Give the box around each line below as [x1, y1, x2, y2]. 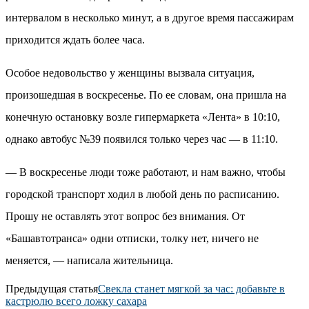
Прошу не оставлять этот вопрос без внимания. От [6, 210, 245, 222]
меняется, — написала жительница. [6, 254, 173, 266]
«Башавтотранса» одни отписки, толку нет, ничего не [6, 232, 259, 244]
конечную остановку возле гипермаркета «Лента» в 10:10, [6, 110, 280, 123]
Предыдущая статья [6, 282, 98, 295]
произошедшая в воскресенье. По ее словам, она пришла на [6, 88, 286, 101]
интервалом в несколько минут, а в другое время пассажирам [6, 11, 294, 23]
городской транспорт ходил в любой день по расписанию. [6, 188, 279, 200]
